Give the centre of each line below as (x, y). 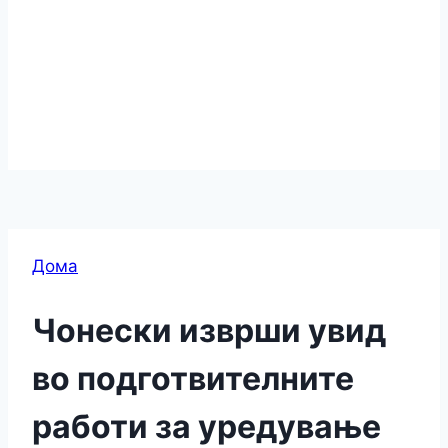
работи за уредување (206, 426)
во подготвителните (193, 378)
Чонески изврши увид (209, 330)
